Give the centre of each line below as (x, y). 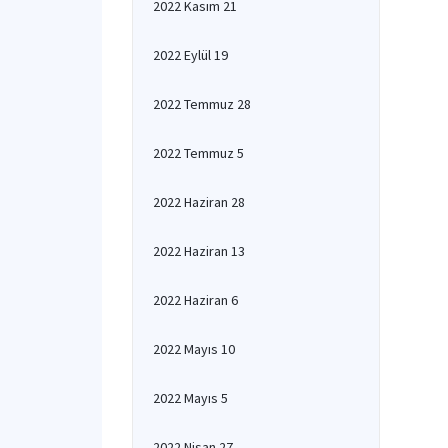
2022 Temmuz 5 (198, 153)
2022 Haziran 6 (195, 300)
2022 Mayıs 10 (194, 349)
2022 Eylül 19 (190, 55)
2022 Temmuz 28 (202, 104)
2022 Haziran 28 (199, 202)
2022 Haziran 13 (199, 251)
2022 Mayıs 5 (190, 398)
